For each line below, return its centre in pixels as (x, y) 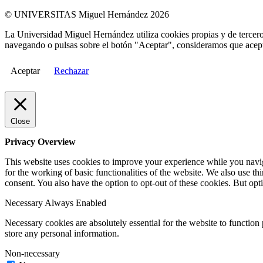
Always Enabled (75, 203)
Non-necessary (32, 253)
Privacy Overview (40, 141)
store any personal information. (62, 233)
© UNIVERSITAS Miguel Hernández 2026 (87, 14)
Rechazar (71, 70)
